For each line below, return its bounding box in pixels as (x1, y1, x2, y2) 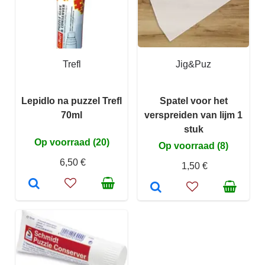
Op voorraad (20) (34, 137, 109, 148)
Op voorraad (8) (159, 141, 228, 151)
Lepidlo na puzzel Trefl (21, 96, 122, 106)
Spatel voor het (159, 96, 228, 106)
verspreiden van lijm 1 (144, 110, 243, 121)
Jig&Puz (176, 59, 211, 70)
